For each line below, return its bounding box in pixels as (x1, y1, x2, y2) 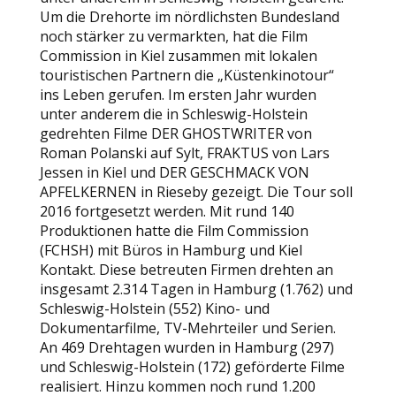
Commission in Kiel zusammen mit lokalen (39, 46, 317, 65)
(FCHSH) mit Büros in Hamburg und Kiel (39, 240, 302, 260)
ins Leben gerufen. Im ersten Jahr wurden (39, 85, 316, 104)
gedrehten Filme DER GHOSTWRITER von (39, 124, 312, 143)
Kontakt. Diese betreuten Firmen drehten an (39, 260, 333, 279)
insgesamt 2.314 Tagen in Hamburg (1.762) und (39, 279, 353, 299)
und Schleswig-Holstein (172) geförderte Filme (39, 357, 345, 377)
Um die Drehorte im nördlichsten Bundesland (39, 7, 339, 27)
